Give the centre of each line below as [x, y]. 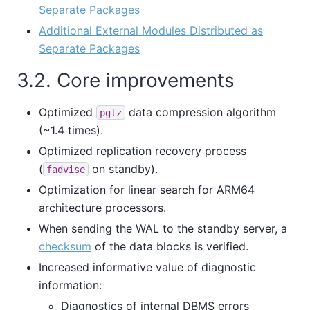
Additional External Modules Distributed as [151, 31]
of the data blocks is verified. [170, 246]
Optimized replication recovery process [143, 151]
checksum [65, 246]
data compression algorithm [201, 112]
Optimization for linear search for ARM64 [147, 189]
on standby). [123, 168]
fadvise [66, 169]
